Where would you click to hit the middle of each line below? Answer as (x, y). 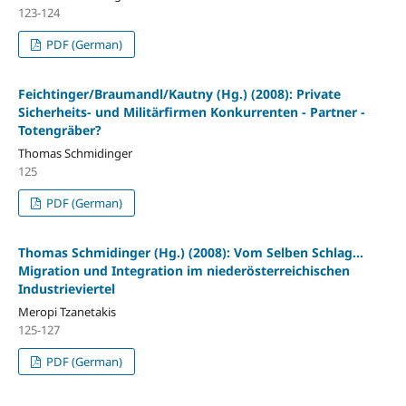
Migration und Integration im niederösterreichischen (184, 270)
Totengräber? (59, 130)
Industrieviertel (66, 288)
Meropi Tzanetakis (67, 311)
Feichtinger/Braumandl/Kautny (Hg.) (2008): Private (179, 93)
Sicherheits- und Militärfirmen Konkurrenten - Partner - (191, 111)
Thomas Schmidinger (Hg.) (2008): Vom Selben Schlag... (190, 252)
